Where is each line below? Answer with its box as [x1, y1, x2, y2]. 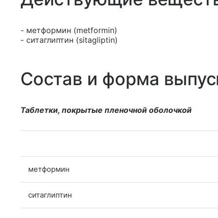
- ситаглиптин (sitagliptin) [20, 35, 118, 45]
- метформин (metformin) [20, 25, 117, 35]
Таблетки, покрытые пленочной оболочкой [20, 105, 192, 115]
